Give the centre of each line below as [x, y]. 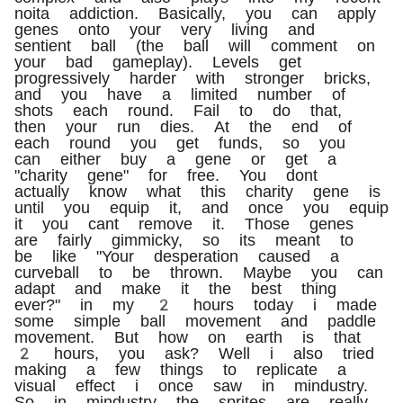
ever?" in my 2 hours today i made [196, 304]
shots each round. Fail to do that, [178, 110]
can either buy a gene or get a [175, 158]
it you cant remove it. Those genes [184, 223]
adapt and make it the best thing [175, 288]
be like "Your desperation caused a [177, 255]
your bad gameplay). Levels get [158, 61]
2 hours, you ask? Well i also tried [194, 353]
